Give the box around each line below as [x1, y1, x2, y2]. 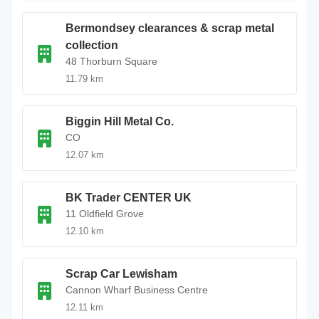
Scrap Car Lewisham [66, 268, 177, 280]
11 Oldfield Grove [66, 208, 144, 219]
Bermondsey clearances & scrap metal [66, 22, 274, 34]
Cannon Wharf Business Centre [66, 284, 208, 296]
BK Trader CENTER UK [66, 192, 192, 204]
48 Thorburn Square [66, 56, 157, 67]
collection [66, 39, 118, 51]
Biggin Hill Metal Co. [66, 115, 174, 127]
